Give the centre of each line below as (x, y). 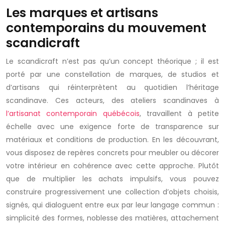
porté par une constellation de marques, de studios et (113, 74)
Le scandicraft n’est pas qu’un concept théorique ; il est (113, 61)
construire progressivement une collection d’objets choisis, (113, 192)
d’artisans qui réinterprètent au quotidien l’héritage (113, 87)
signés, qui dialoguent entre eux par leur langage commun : (113, 205)
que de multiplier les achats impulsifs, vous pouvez (113, 179)
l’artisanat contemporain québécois (73, 114)
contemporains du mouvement (106, 28)
